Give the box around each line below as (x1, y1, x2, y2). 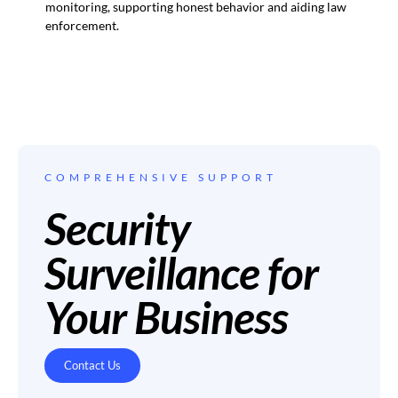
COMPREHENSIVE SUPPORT (44, 170, 277, 184)
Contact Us (64, 357, 121, 372)
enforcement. (45, 17, 119, 33)
